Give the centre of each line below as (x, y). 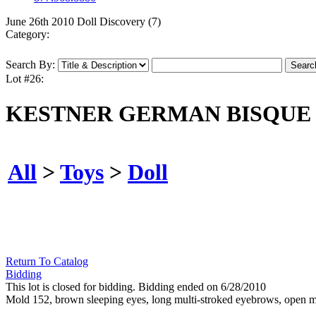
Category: (28, 35)
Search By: (30, 65)
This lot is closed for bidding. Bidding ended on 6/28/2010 (136, 287)
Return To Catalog (47, 262)
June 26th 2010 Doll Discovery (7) (83, 22)
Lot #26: (25, 79)
